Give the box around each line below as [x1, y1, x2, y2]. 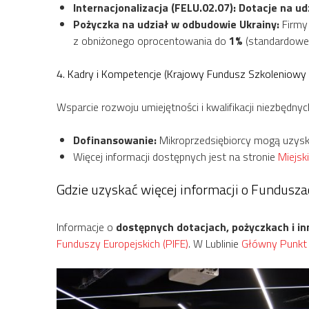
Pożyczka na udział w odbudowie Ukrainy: [73, 15, 279, 32]
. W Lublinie [188, 235, 241, 252]
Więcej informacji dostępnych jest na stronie [73, 148, 278, 165]
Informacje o [57, 218, 116, 235]
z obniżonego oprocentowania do [73, 32, 229, 49]
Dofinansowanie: [73, 131, 157, 148]
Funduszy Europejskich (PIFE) [57, 235, 188, 252]
